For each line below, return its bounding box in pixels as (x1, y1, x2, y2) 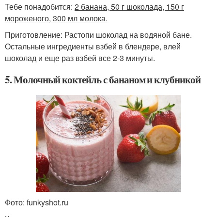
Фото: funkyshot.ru (5, 197, 68, 208)
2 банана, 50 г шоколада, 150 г (75, 1, 184, 13)
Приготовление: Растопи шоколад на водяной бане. (5, 29, 192, 41)
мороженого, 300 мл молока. (5, 13, 108, 24)
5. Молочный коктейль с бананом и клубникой (5, 72, 201, 87)
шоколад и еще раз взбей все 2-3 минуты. (5, 52, 155, 64)
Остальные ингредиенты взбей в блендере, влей (5, 41, 181, 52)
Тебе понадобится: (5, 1, 75, 13)
